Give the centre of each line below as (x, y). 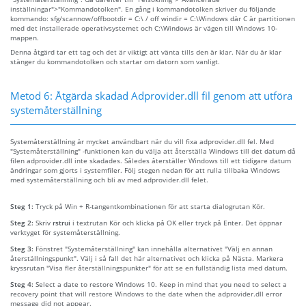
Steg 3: (23, 248)
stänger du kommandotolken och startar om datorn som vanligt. (115, 61)
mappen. (25, 37)
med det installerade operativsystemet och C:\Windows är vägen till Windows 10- (144, 28)
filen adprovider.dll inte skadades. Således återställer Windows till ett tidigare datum (151, 160)
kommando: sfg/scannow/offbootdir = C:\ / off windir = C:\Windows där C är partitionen (153, 18)
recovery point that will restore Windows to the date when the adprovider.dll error (146, 293)
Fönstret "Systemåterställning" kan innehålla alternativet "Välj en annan (154, 248)
